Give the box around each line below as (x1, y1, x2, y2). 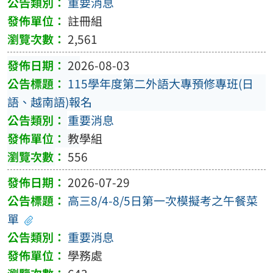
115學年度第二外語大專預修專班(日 (67, 74, 253, 92)
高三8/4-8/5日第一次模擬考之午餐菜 (67, 192, 258, 210)
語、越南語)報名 (7, 93, 92, 110)
